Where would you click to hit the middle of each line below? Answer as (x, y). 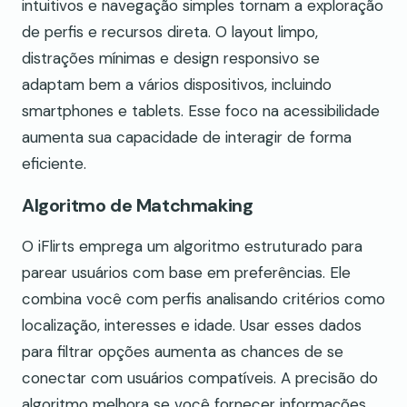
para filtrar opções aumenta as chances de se (183, 351)
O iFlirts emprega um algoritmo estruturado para (192, 246)
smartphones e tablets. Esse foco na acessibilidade (201, 111)
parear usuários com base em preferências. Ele (186, 272)
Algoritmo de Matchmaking (138, 205)
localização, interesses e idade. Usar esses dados (192, 325)
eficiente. (54, 164)
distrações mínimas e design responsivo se (171, 59)
